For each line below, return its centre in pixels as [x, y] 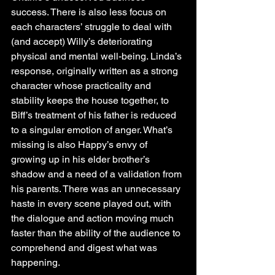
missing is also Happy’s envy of [80, 144]
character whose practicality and [82, 85]
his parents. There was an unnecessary [97, 188]
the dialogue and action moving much [94, 218]
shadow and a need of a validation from [98, 174]
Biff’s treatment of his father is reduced [95, 115]
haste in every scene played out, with [92, 203]
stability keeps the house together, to [91, 100]
